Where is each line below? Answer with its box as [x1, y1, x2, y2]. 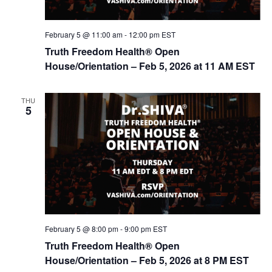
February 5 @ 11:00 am [44, 29, 123, 40]
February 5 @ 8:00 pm [44, 223, 118, 234]
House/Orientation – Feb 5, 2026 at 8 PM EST [44, 253, 249, 267]
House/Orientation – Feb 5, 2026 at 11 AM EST [44, 59, 255, 73]
